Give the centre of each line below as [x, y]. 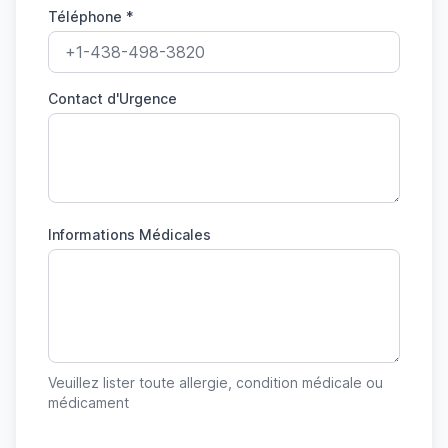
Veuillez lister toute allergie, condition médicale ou [215, 382]
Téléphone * [91, 16]
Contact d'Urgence [112, 98]
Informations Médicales [129, 234]
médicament [88, 402]
